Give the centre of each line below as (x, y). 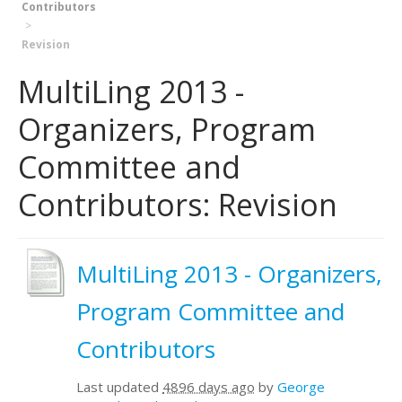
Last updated (119, 386)
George (301, 386)
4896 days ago (209, 386)
